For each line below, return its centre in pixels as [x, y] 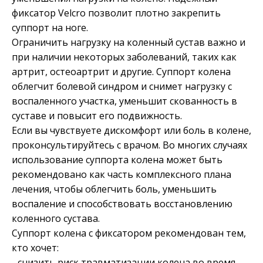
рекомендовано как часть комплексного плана [122, 174]
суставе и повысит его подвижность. [97, 115]
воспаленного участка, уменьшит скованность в [124, 101]
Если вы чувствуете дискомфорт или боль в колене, [131, 130]
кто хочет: [35, 247]
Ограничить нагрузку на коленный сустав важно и [129, 42]
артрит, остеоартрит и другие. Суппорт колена [121, 71]
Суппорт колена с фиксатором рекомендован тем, [129, 233]
